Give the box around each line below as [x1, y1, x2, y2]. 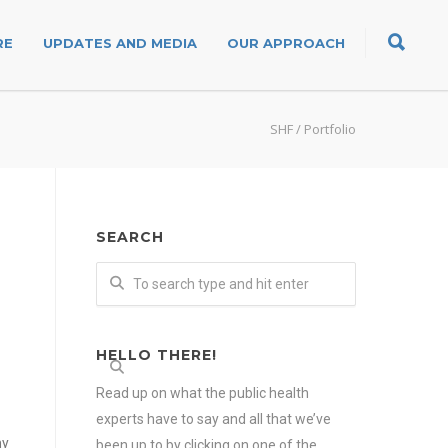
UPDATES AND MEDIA [43, 35, 197, 51]
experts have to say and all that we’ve [96, 411, 331, 427]
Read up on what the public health [96, 385, 309, 401]
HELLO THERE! [96, 346, 217, 364]
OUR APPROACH [227, 35, 345, 51]
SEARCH [96, 228, 164, 246]
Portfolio [304, 120, 356, 138]
